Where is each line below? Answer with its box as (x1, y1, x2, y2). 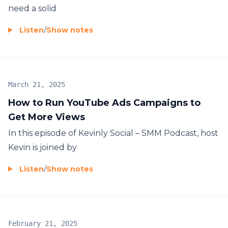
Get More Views (8, 111, 85, 123)
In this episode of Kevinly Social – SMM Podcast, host (8, 128, 218, 138)
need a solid (8, 3, 56, 13)
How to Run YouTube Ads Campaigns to (8, 97, 201, 108)
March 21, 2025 (8, 80, 65, 89)
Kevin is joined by (8, 142, 77, 152)
